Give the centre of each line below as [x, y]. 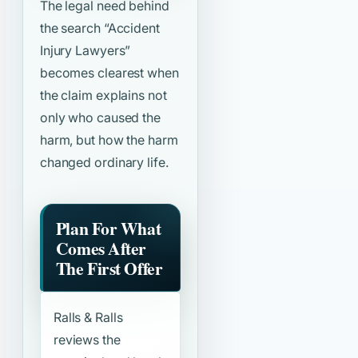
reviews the [87, 340]
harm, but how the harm [109, 140]
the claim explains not [103, 95]
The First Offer [109, 268]
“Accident [131, 28]
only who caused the [100, 118]
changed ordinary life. [104, 163]
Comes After [101, 248]
